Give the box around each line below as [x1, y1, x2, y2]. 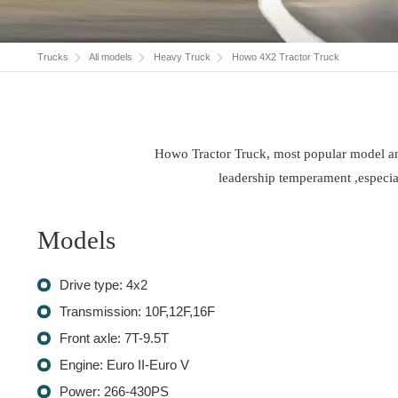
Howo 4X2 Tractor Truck [232, 51, 339, 62]
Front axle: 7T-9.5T [59, 330, 169, 346]
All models [89, 51, 132, 62]
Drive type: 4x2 [59, 277, 147, 293]
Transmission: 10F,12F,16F [59, 304, 215, 320]
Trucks [37, 51, 68, 62]
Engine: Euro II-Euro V [59, 357, 189, 373]
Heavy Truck [154, 51, 211, 62]
